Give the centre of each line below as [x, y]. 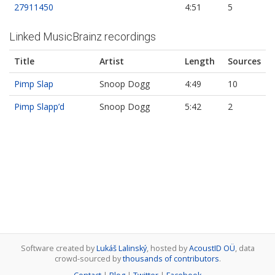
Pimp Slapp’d [39, 107]
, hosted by [168, 248]
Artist [112, 61]
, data [245, 248]
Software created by [58, 248]
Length [200, 61]
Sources [244, 61]
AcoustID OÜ [212, 248]
